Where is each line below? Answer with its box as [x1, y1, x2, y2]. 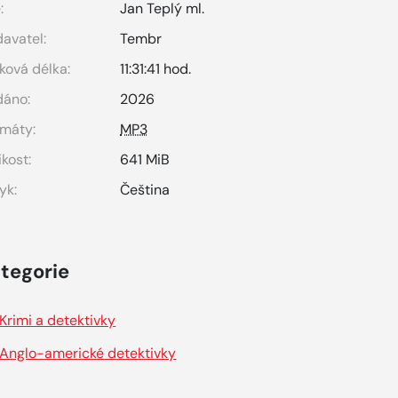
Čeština [120, 180, 171, 199]
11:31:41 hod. [120, 60, 192, 78]
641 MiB [120, 150, 171, 169]
